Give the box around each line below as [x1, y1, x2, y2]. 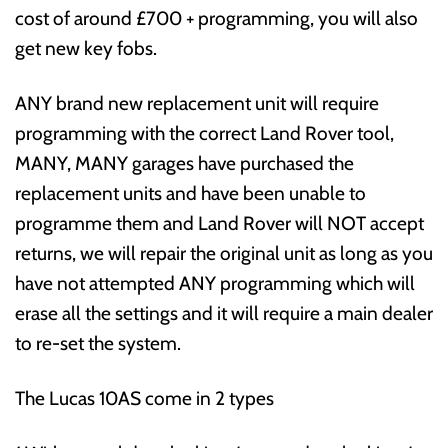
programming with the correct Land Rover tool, [15, 121, 394, 146]
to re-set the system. [15, 331, 181, 356]
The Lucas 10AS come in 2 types [15, 386, 274, 411]
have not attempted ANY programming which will [15, 271, 415, 296]
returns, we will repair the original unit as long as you [15, 241, 433, 266]
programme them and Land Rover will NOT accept [15, 211, 424, 236]
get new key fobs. [15, 36, 157, 61]
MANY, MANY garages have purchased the [15, 151, 354, 176]
